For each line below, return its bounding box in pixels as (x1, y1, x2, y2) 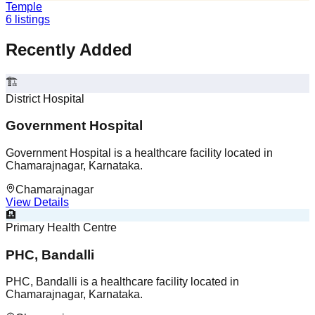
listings (12, 13, 50, 25)
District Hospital (6, 92, 84, 105)
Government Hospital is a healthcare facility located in (6, 146, 273, 159)
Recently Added (6, 39, 132, 59)
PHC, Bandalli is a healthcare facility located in (6, 276, 239, 288)
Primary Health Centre (6, 221, 117, 233)
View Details (6, 195, 69, 208)
